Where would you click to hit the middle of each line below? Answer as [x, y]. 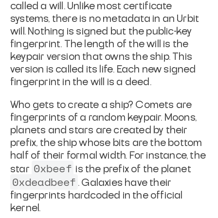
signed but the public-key [134, 31]
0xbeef [53, 168]
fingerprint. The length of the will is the [100, 44]
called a [30, 6]
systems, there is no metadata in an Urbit [105, 19]
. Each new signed [154, 69]
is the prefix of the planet [132, 169]
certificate [148, 6]
